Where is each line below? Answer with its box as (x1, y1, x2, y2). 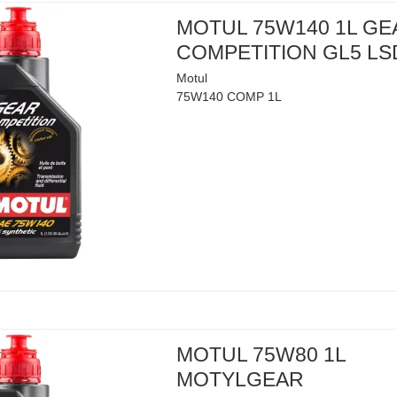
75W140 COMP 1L (176, 90, 283, 105)
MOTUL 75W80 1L (176, 343, 346, 367)
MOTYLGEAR (176, 368, 305, 392)
